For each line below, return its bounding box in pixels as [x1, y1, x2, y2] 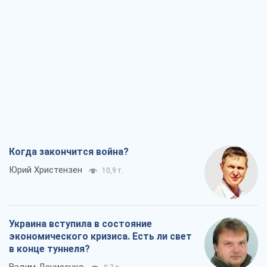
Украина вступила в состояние [9, 218, 152, 230]
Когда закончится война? [9, 146, 129, 158]
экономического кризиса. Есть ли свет [9, 231, 192, 243]
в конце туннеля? [9, 243, 90, 255]
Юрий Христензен [9, 164, 82, 176]
